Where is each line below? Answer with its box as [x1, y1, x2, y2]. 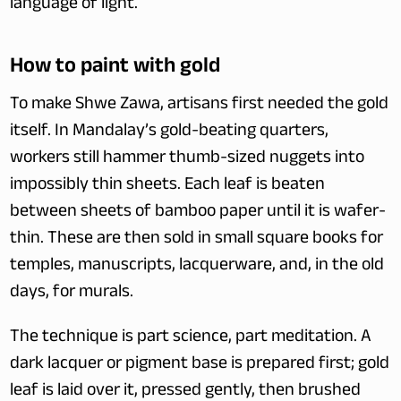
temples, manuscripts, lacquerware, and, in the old [10, 252, 385, 282]
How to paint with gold [10, 52, 221, 76]
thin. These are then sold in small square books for [10, 225, 384, 255]
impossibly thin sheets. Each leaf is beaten [10, 171, 326, 201]
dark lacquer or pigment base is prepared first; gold [10, 350, 390, 380]
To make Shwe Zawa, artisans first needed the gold [10, 90, 389, 121]
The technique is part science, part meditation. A [10, 323, 372, 354]
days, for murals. [10, 278, 134, 309]
